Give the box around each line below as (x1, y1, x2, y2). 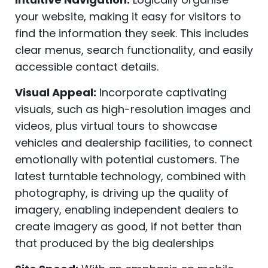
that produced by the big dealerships (15, 236, 214, 251)
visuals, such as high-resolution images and (15, 102, 251, 117)
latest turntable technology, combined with (15, 169, 246, 184)
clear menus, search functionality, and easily (15, 42, 253, 58)
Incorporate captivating (96, 85, 227, 100)
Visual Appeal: (15, 85, 96, 100)
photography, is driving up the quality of (15, 185, 229, 201)
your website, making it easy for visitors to (15, 9, 241, 25)
